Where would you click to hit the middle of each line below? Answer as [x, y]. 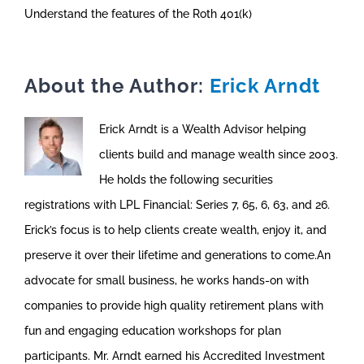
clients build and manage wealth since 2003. [219, 154]
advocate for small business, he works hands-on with [167, 280]
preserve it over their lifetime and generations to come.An [178, 255]
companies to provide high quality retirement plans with [174, 305]
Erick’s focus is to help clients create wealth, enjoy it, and [175, 230]
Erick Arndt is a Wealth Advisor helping [203, 129]
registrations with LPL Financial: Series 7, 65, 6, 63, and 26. [177, 205]
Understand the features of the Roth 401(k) [138, 14]
